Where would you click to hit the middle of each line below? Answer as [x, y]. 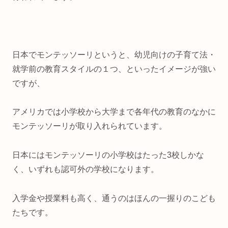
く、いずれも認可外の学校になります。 [85, 169]
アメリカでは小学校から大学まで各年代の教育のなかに [114, 112]
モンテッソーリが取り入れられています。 [90, 126]
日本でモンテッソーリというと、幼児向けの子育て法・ [114, 54]
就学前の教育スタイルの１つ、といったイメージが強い [114, 69]
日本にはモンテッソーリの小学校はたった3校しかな [108, 155]
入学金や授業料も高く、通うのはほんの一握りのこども [114, 198]
